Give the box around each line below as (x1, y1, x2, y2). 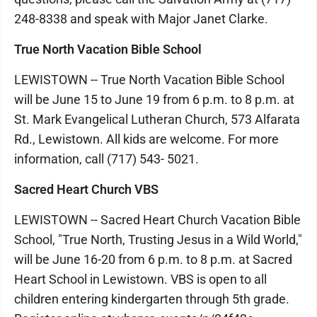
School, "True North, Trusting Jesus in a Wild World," (14, 232, 302, 247)
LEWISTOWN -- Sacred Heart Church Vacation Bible (14, 212, 301, 227)
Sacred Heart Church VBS (14, 182, 158, 197)
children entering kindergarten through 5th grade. (14, 292, 289, 306)
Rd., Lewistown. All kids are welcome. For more (14, 132, 279, 146)
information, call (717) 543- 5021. (14, 151, 199, 166)
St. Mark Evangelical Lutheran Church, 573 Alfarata (14, 112, 300, 127)
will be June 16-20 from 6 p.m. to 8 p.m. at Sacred (14, 252, 292, 267)
